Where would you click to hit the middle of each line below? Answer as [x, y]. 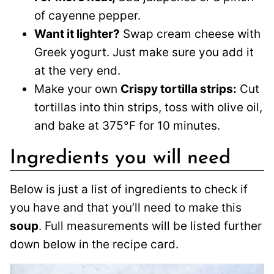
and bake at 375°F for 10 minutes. [127, 125]
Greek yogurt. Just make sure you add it [144, 52]
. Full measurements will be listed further [150, 226]
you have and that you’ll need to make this [126, 207]
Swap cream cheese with [190, 34]
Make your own [77, 89]
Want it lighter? [77, 34]
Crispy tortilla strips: [179, 89]
